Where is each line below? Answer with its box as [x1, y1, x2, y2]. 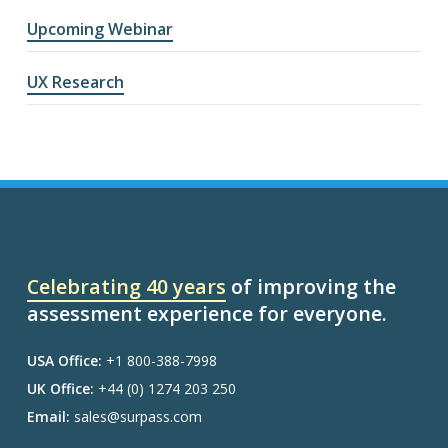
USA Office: [26, 350, 102, 370]
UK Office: [26, 378, 94, 398]
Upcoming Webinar [26, 17, 173, 40]
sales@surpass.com [69, 406, 202, 426]
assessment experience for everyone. [26, 299, 387, 327]
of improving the [225, 272, 396, 300]
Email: [26, 406, 70, 426]
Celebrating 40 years [26, 272, 226, 300]
